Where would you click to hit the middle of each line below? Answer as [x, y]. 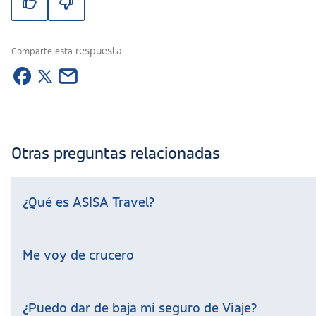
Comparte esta [43, 51]
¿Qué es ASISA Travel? [89, 203]
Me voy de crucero [78, 256]
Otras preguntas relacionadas [116, 154]
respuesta [99, 51]
